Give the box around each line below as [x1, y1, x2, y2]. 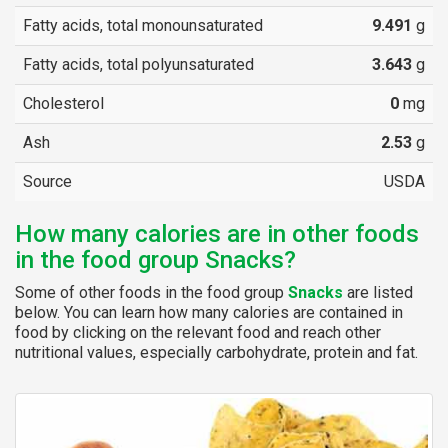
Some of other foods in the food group [15, 282, 288, 302]
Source [23, 171, 72, 191]
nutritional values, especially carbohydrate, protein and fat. [15, 342, 418, 362]
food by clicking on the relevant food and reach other [15, 322, 381, 342]
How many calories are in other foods [15, 219, 419, 248]
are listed [343, 282, 413, 302]
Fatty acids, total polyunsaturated [23, 54, 254, 74]
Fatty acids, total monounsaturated [23, 15, 263, 35]
